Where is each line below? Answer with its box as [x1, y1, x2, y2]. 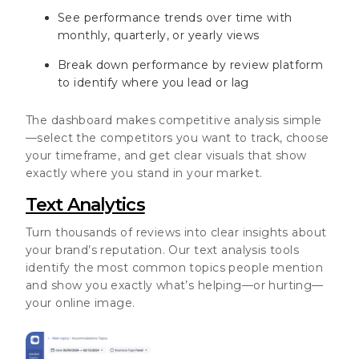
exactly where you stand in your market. [26, 165, 263, 180]
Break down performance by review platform [58, 57, 324, 72]
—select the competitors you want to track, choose [26, 130, 329, 145]
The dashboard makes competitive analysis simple [26, 112, 322, 127]
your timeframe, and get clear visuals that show [26, 147, 307, 163]
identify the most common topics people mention [26, 260, 324, 275]
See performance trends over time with [58, 10, 292, 25]
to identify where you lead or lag [58, 75, 249, 90]
